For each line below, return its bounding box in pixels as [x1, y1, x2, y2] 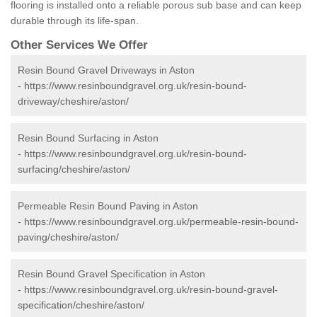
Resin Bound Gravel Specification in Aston [18, 268, 205, 280]
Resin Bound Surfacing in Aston [18, 132, 158, 144]
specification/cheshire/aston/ [18, 299, 144, 311]
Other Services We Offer [11, 38, 148, 52]
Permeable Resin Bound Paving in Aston [18, 200, 198, 212]
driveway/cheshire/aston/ [18, 96, 129, 108]
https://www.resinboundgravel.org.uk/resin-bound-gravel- [24, 284, 278, 296]
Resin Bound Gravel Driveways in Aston [18, 64, 195, 76]
